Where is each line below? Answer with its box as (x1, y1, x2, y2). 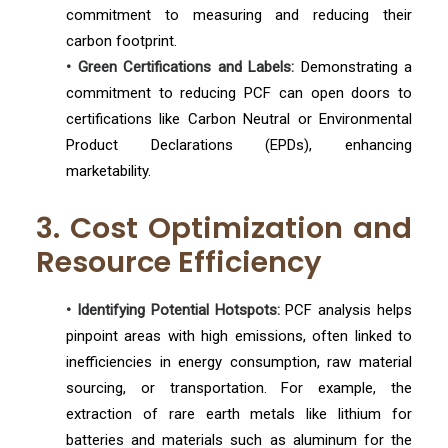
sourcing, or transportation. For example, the (66, 379, 412, 397)
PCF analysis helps (279, 301, 412, 319)
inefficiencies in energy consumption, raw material (66, 353, 412, 371)
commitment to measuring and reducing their (66, 6, 412, 24)
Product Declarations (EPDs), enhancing (66, 136, 412, 154)
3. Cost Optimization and (36, 208, 412, 248)
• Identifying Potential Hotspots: (66, 301, 280, 319)
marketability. (66, 162, 151, 180)
